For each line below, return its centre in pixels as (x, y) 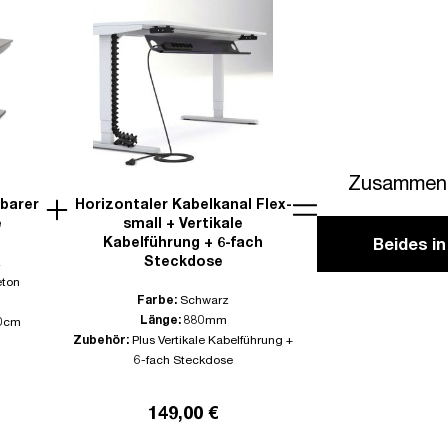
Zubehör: (102, 340)
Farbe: (158, 300)
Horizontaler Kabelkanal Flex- (183, 204)
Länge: (161, 320)
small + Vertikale (183, 223)
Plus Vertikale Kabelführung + (212, 340)
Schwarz (204, 300)
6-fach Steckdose (183, 360)
